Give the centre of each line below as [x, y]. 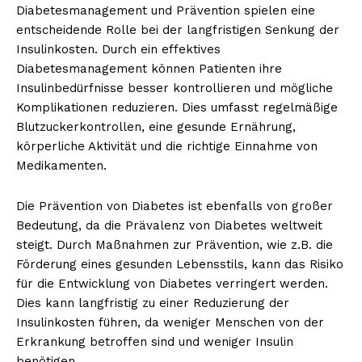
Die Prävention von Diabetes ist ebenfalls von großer [175, 206]
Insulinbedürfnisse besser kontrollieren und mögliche [175, 88]
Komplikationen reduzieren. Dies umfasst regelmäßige [177, 107]
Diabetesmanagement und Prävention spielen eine [166, 10]
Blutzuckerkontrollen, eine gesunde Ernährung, [156, 126]
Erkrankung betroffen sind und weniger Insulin [155, 341]
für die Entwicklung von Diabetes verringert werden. [172, 283]
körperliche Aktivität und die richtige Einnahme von [167, 146]
